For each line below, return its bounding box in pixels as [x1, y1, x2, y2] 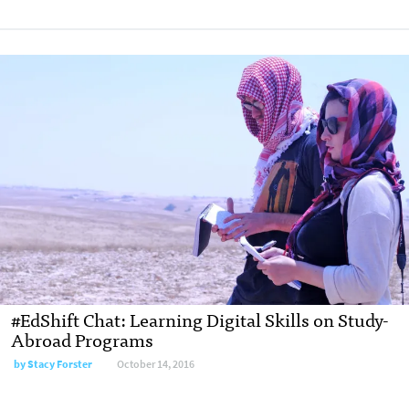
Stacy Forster [27, 356, 92, 372]
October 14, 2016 [117, 356, 194, 372]
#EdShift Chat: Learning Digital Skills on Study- [11, 303, 389, 334]
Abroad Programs [11, 323, 153, 354]
